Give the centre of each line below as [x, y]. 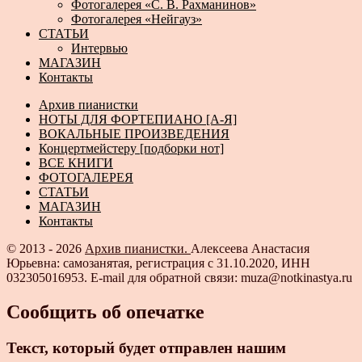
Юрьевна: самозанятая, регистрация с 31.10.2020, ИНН [158, 263]
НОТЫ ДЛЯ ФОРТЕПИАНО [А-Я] [138, 120]
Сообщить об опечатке [105, 311]
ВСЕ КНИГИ [76, 163]
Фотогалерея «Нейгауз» [137, 19]
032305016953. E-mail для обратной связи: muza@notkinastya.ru [179, 278]
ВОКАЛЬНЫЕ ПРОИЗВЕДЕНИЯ [134, 134]
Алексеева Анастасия [250, 249]
